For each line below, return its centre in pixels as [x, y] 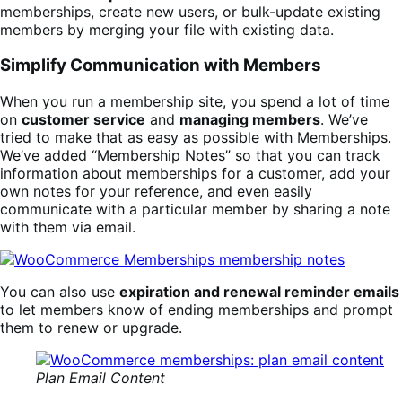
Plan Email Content [100, 378]
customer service [83, 120]
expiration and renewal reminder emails [259, 292]
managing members [250, 120]
